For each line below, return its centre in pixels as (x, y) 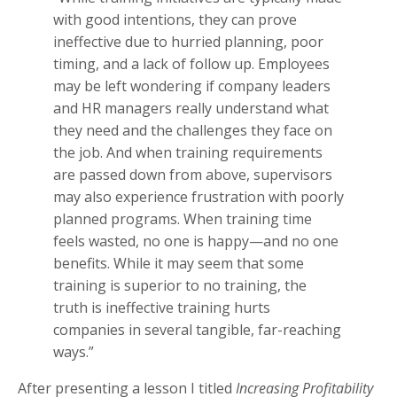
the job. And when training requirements (188, 152)
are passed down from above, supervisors (193, 174)
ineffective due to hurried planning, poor (188, 41)
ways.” (74, 351)
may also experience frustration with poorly (198, 196)
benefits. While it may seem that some (179, 263)
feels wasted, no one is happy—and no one (196, 241)
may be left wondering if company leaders (192, 86)
